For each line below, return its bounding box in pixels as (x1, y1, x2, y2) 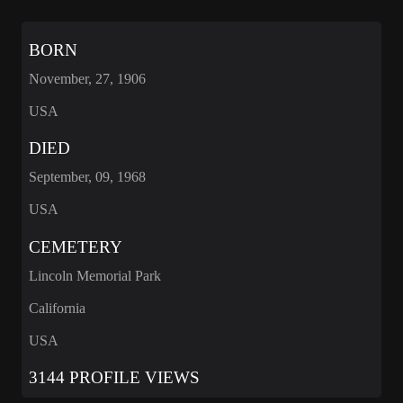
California (29, 300, 85, 316)
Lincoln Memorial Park (29, 267, 161, 283)
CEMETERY (29, 237, 122, 256)
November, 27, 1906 (29, 70, 146, 86)
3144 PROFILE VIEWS (29, 368, 200, 388)
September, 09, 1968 (29, 169, 146, 185)
